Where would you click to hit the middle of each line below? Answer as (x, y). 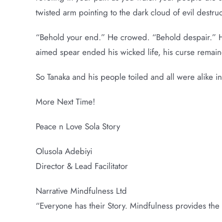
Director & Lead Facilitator (82, 166)
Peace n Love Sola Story (78, 126)
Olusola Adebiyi (64, 151)
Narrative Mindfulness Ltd (81, 191)
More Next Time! (65, 102)
